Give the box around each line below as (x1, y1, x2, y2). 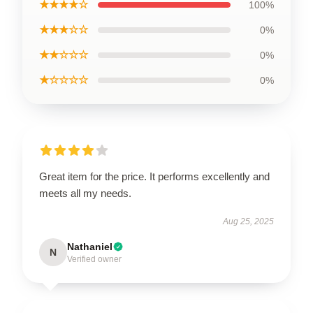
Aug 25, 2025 (223, 217, 274, 226)
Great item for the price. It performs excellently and (39, 170, 270, 182)
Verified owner (67, 254, 122, 264)
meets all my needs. (39, 187, 131, 199)
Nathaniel (67, 241, 112, 252)
